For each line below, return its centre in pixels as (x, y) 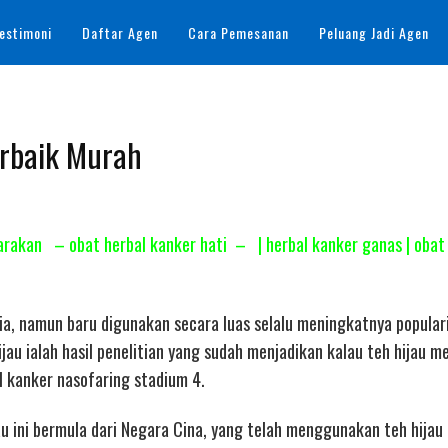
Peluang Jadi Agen (374, 32)
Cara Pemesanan (238, 32)
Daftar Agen (120, 32)
